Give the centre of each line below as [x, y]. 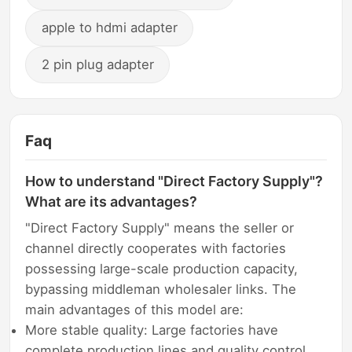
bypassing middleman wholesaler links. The [161, 290]
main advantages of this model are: [135, 310]
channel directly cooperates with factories [156, 249]
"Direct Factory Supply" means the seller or [160, 228]
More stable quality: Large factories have [152, 330]
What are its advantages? [112, 202]
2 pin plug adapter [97, 64]
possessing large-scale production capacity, [162, 269]
